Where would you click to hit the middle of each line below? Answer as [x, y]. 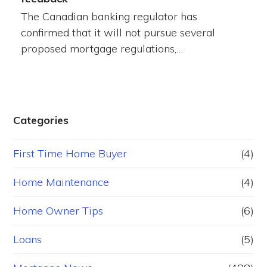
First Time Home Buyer [70, 154]
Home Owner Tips [58, 211]
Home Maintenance [61, 182]
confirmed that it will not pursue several [118, 33]
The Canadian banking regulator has [109, 17]
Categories [41, 120]
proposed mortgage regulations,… [102, 49]
